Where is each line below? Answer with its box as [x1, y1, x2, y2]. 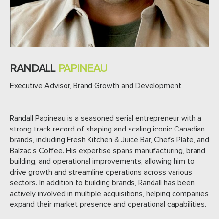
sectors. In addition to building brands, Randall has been [10, 178, 195, 187]
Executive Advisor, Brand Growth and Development [10, 82, 181, 90]
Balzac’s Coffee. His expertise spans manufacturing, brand [10, 146, 205, 154]
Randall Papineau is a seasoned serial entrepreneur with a [10, 114, 201, 122]
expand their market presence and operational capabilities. [10, 200, 206, 208]
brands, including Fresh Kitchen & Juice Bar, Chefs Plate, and [10, 135, 209, 144]
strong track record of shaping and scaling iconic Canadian [10, 125, 205, 133]
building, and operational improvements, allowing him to [10, 157, 195, 165]
